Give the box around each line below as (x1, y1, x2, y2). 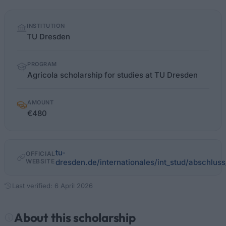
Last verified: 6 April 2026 (12, 182, 93, 190)
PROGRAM (27, 61, 57, 68)
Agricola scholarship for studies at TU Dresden (27, 70, 198, 80)
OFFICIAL (26, 150, 55, 157)
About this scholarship (14, 210, 136, 225)
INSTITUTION (27, 22, 65, 29)
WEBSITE (26, 157, 55, 165)
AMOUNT (27, 99, 54, 106)
